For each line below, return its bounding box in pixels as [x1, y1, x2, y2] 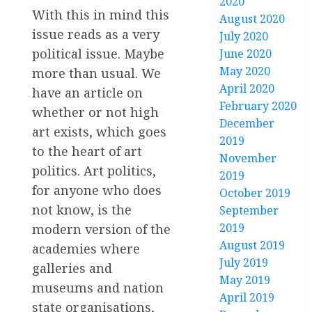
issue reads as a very [32, 25, 159, 42]
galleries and [32, 259, 112, 276]
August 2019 [219, 237, 286, 253]
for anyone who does [32, 181, 162, 198]
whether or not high [32, 103, 159, 120]
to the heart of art [32, 142, 142, 159]
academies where [32, 240, 140, 257]
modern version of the [32, 220, 171, 237]
